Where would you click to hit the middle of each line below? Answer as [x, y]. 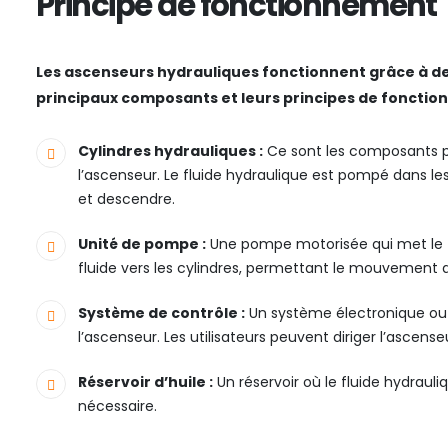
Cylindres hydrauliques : [170, 151]
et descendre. [126, 199]
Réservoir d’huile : [145, 382]
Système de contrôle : [161, 313]
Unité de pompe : [142, 244]
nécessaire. [117, 406]
